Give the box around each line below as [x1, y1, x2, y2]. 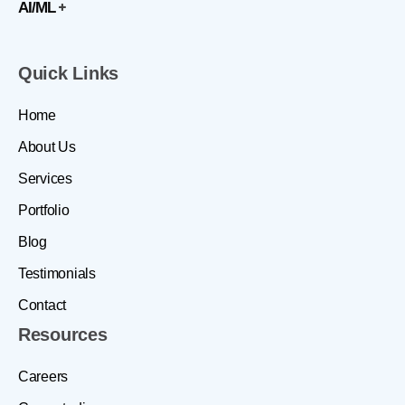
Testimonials [18, 266, 96, 282]
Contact [18, 297, 67, 314]
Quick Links [18, 63, 119, 84]
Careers [18, 369, 69, 385]
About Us [18, 139, 76, 155]
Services [18, 171, 72, 187]
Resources [18, 325, 108, 345]
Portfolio [18, 202, 70, 219]
